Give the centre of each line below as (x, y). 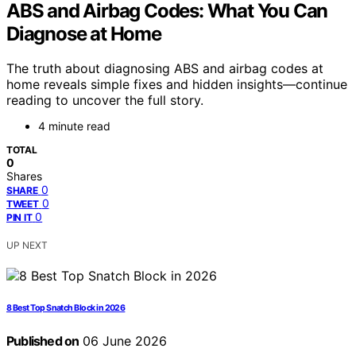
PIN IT (19, 218)
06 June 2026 (123, 341)
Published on (43, 341)
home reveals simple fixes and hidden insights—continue (177, 85)
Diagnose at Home (84, 33)
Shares (24, 176)
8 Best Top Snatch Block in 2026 (66, 308)
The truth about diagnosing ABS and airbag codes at (165, 69)
